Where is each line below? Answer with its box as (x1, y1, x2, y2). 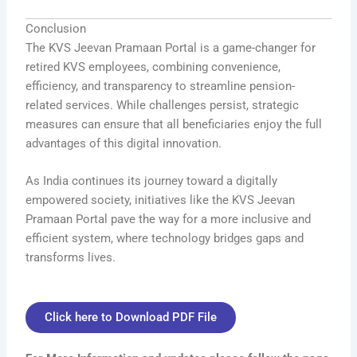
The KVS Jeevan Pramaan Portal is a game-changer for (25, 41, 316, 56)
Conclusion (25, 22, 87, 37)
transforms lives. (25, 250, 116, 265)
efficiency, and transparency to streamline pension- (25, 79, 296, 94)
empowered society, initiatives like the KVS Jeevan (25, 193, 296, 208)
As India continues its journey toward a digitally (25, 174, 278, 189)
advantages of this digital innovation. (25, 136, 222, 151)
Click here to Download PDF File (45, 309, 218, 324)
